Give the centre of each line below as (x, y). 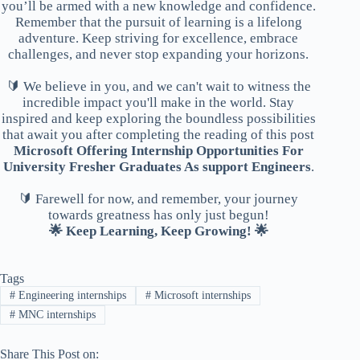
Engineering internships (70, 295)
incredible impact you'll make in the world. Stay (159, 102)
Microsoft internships (200, 295)
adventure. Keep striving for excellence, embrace (159, 38)
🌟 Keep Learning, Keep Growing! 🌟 (158, 231)
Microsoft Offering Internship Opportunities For (158, 150)
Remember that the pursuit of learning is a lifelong (158, 22)
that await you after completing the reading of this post (159, 134)
